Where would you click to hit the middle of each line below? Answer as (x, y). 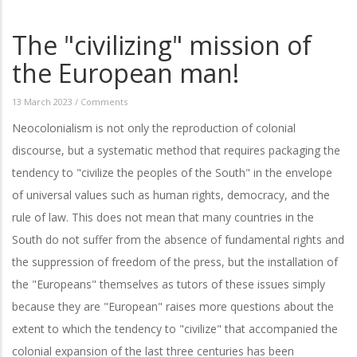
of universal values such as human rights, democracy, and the (171, 194)
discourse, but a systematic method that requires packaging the (176, 150)
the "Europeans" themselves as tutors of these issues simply (169, 284)
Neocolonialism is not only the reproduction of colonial (154, 127)
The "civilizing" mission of (162, 45)
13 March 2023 (43, 101)
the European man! (126, 73)
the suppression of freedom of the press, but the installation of (175, 261)
